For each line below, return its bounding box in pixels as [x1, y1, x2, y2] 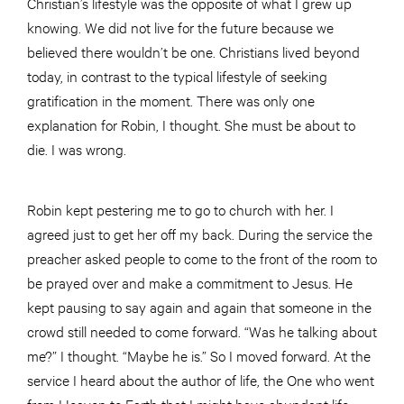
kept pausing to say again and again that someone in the [27, 296, 372, 316]
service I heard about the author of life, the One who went [27, 369, 374, 389]
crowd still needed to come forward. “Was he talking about [27, 320, 377, 340]
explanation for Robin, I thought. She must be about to [27, 114, 355, 133]
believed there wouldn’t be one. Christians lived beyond [27, 41, 360, 60]
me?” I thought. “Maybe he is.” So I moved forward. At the [27, 344, 371, 364]
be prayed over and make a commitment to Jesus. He [27, 271, 353, 291]
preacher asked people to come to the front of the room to [27, 247, 377, 267]
